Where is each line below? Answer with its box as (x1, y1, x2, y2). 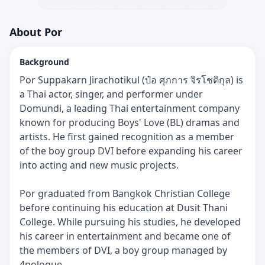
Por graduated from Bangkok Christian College (20, 187, 230, 200)
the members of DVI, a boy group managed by (20, 244, 227, 257)
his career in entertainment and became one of (20, 230, 231, 243)
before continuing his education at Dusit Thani (20, 201, 228, 214)
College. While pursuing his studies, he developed (20, 215, 241, 228)
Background (20, 56, 69, 67)
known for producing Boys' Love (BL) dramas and (20, 116, 240, 129)
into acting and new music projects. (20, 159, 179, 172)
